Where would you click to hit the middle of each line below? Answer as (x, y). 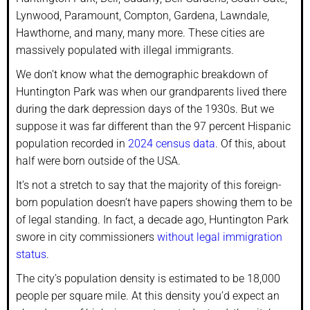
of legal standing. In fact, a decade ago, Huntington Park (152, 219)
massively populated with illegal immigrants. (125, 50)
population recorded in (72, 143)
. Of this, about (250, 143)
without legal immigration (220, 237)
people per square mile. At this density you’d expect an (148, 295)
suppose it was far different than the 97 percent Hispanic (153, 126)
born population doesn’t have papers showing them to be (154, 202)
